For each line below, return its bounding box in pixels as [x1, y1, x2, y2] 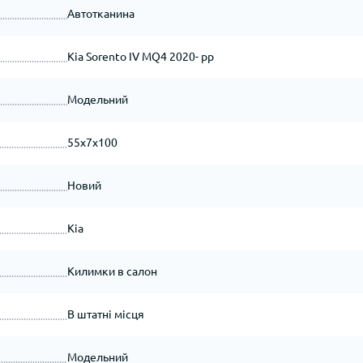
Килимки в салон [66, 265, 157, 278]
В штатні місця [66, 308, 144, 321]
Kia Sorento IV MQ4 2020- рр [66, 50, 214, 63]
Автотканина [66, 7, 135, 20]
